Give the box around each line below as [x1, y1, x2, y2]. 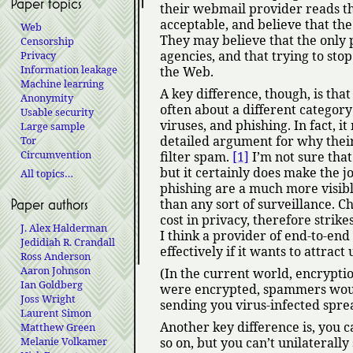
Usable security [20, 104, 94, 119]
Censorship [20, 33, 74, 48]
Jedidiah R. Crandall [20, 234, 115, 249]
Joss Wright [20, 291, 76, 306]
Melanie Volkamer [20, 333, 107, 348]
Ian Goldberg [20, 277, 83, 292]
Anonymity [20, 90, 73, 105]
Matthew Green [20, 319, 95, 334]
